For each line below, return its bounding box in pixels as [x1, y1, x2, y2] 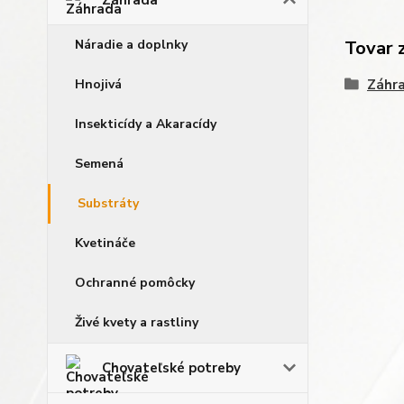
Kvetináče [75, 234, 135, 252]
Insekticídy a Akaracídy [75, 115, 216, 133]
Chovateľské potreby [102, 359, 241, 377]
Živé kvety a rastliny [75, 314, 198, 331]
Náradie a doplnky [75, 36, 188, 53]
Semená [75, 155, 124, 172]
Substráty [78, 195, 139, 212]
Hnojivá [75, 76, 122, 93]
